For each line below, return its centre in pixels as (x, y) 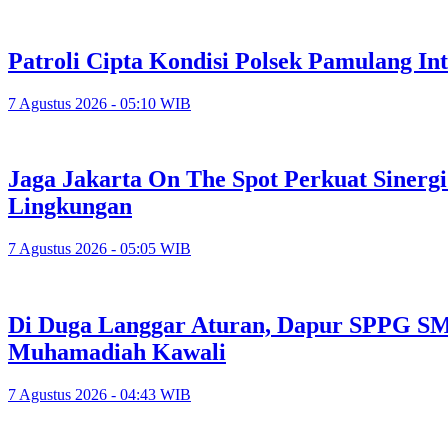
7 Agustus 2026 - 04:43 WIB (99, 395)
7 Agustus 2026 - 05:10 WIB (99, 103)
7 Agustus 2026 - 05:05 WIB (99, 249)
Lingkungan (70, 206)
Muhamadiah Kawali (117, 352)
